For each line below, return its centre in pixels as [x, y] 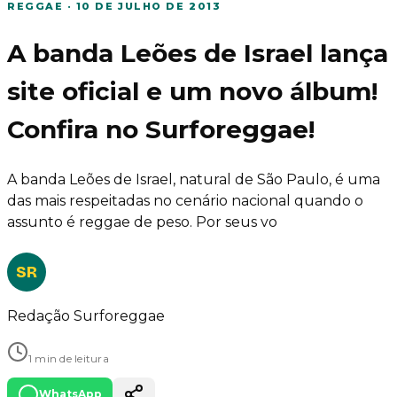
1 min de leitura [69, 359]
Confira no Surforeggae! [161, 130]
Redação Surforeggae [86, 316]
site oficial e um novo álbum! [192, 92]
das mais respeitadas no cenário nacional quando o [185, 201]
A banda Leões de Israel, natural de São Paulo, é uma [194, 180]
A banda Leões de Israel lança [198, 54]
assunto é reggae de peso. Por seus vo [142, 222]
